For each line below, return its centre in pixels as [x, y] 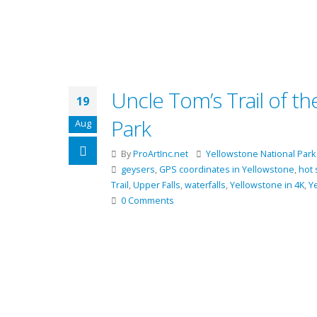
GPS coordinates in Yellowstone [227, 169]
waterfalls [205, 185]
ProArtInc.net [161, 154]
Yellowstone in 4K [267, 185]
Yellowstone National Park [261, 154]
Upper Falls [157, 185]
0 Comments [148, 201]
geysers [138, 169]
